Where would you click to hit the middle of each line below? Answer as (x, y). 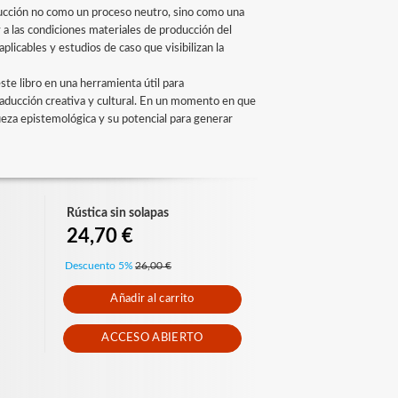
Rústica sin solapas (118, 213)
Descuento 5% (99, 265)
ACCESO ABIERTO (152, 338)
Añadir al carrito (152, 298)
